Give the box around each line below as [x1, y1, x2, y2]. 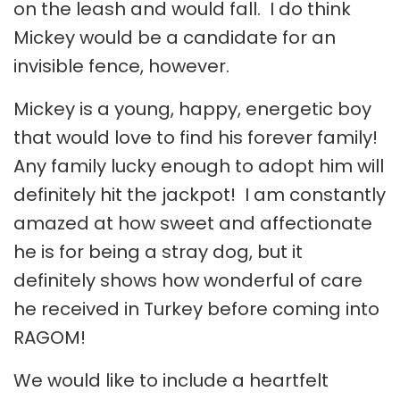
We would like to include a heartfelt [13, 367, 329, 393]
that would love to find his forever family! [13, 124, 382, 150]
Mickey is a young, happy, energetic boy [13, 96, 371, 121]
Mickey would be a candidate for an [13, 24, 336, 50]
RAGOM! [13, 324, 95, 350]
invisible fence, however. [13, 53, 238, 79]
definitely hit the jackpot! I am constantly [13, 181, 386, 207]
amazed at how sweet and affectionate [13, 210, 372, 236]
